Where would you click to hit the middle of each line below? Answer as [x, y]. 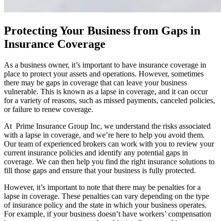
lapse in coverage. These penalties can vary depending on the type [107, 196]
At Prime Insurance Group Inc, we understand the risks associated [107, 126]
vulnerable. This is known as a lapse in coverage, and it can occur [106, 91]
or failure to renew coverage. [49, 109]
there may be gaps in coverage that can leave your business [95, 82]
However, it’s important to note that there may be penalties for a [102, 187]
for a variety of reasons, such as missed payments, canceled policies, [110, 100]
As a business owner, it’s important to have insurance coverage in [105, 65]
